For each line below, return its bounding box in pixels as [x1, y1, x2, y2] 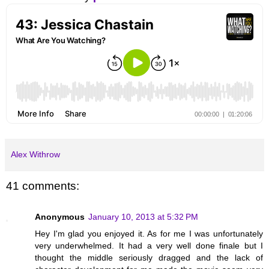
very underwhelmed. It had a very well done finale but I [35, 240, 263, 250]
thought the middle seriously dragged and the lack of [35, 252, 263, 262]
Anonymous [35, 211, 85, 222]
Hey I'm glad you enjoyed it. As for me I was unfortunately [35, 228, 263, 238]
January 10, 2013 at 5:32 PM [88, 211, 198, 222]
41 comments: [6, 179, 79, 192]
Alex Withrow [11, 149, 60, 159]
